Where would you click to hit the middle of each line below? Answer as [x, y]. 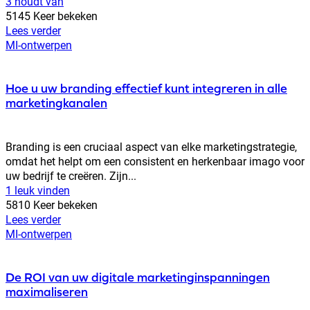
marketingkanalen [56, 102]
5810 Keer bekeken [52, 204]
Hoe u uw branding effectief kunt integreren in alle [146, 88]
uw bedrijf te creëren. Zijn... [71, 175]
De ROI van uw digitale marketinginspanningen [138, 277]
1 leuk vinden [38, 190]
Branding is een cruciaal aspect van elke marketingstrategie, [151, 146]
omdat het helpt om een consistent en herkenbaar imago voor [155, 161]
